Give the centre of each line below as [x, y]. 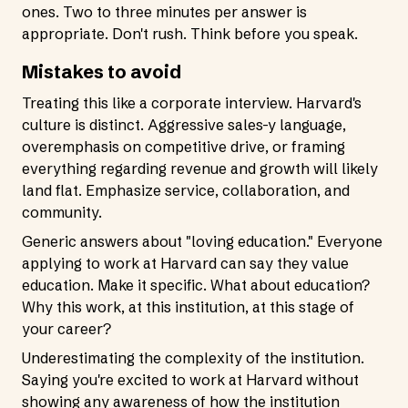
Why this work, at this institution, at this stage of [188, 307]
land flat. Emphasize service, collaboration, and [186, 190]
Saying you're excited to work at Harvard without [190, 380]
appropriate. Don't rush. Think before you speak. [190, 34]
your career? [66, 329]
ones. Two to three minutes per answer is [164, 12]
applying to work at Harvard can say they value [185, 263]
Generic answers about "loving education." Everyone [202, 241]
